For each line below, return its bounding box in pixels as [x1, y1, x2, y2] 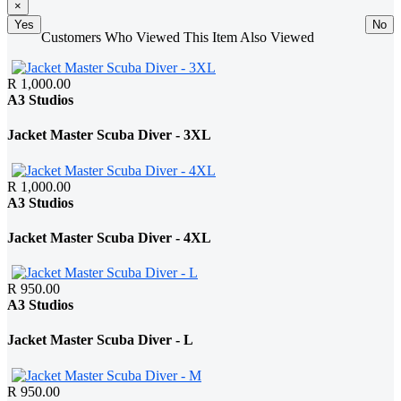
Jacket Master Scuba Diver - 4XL [7, 229, 211, 245]
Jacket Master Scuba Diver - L [7, 332, 193, 348]
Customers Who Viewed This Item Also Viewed [41, 30, 314, 46]
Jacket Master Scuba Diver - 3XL [7, 127, 211, 143]
